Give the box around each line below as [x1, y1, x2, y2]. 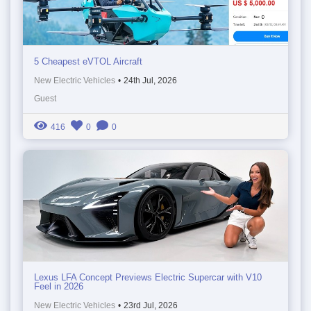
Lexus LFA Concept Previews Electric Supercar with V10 [34, 271, 262, 283]
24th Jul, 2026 [124, 75, 177, 85]
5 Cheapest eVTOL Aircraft [34, 56, 142, 67]
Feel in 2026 [34, 280, 83, 292]
